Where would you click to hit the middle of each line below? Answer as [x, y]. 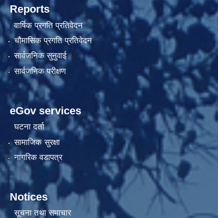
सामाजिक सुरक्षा [37, 142]
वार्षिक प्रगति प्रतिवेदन [48, 25]
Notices [29, 197]
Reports [30, 9]
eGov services [45, 110]
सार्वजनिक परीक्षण [40, 71]
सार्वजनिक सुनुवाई [40, 56]
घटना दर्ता [29, 127]
